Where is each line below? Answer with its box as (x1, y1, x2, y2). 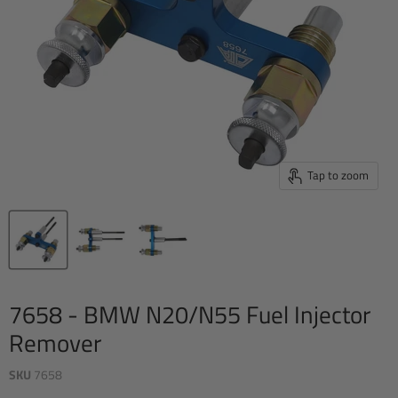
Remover (9, 324, 101, 362)
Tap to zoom (307, 166, 370, 185)
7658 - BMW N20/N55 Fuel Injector (9, 296, 370, 333)
